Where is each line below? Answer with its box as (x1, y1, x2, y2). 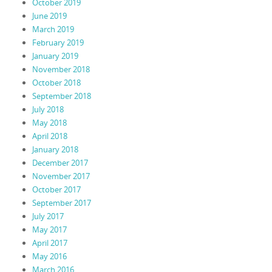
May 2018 (32, 117, 67, 129)
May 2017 (32, 224, 67, 236)
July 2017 (32, 211, 64, 222)
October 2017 (32, 184, 81, 195)
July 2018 (32, 104, 64, 115)
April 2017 (32, 237, 67, 249)
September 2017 (32, 197, 91, 209)
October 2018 (32, 77, 81, 89)
